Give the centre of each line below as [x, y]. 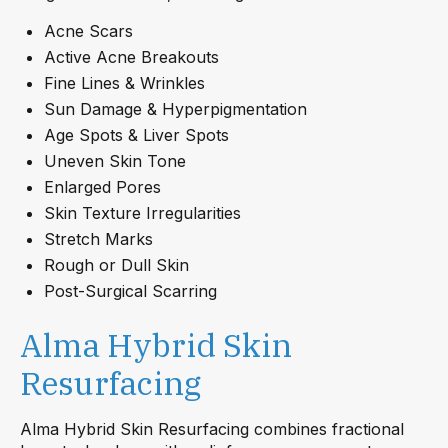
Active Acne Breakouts [131, 56]
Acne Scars [88, 30]
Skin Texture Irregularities [142, 212]
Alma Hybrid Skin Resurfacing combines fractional [212, 428]
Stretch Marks [98, 238]
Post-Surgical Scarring [130, 290]
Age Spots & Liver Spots [136, 134]
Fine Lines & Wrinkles [124, 82]
